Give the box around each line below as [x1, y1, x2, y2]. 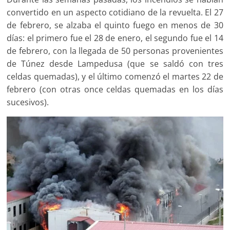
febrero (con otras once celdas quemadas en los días [7, 84, 223, 95]
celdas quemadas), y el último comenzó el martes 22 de [7, 71, 223, 83]
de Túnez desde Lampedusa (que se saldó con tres [7, 58, 223, 70]
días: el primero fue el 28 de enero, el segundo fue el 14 [7, 32, 223, 44]
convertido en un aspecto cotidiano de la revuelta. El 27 [7, 7, 223, 18]
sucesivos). [7, 97, 49, 108]
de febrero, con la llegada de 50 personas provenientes [7, 45, 223, 57]
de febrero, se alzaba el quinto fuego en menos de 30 [7, 20, 223, 31]
